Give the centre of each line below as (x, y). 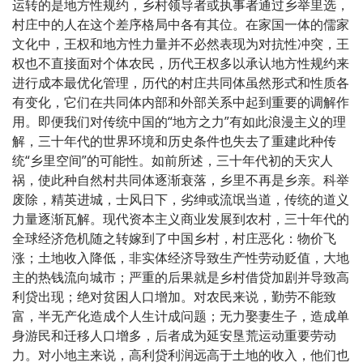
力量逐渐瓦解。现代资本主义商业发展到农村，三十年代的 (181, 218)
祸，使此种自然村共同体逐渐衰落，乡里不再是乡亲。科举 (181, 179)
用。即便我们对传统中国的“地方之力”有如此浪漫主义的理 (179, 121)
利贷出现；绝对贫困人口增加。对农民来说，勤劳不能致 (174, 296)
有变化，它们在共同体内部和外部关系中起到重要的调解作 (181, 102)
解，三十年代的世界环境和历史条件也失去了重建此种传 (174, 141)
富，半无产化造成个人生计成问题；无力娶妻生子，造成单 (181, 316)
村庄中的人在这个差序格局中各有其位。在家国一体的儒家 (181, 24)
